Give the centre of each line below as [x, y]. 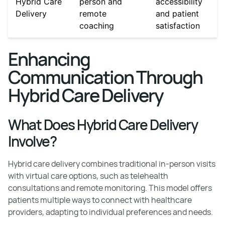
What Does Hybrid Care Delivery [103, 124]
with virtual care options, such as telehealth [88, 176]
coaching [97, 25]
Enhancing [49, 59]
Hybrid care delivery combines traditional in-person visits [112, 163]
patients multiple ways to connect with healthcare [100, 200]
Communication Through [105, 77]
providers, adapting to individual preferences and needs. [110, 212]
